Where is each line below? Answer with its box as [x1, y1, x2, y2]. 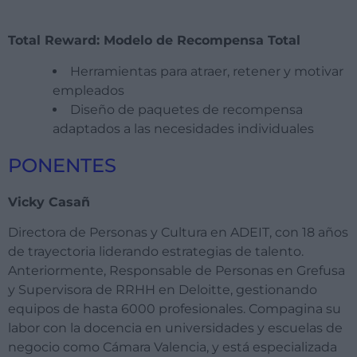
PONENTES [8, 153, 116, 177]
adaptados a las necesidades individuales [53, 120, 314, 136]
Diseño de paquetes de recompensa [70, 101, 303, 117]
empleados [53, 82, 124, 98]
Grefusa [296, 262, 345, 278]
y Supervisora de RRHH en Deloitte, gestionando [8, 281, 317, 297]
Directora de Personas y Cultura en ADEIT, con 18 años [8, 224, 348, 240]
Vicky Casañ [8, 194, 90, 210]
